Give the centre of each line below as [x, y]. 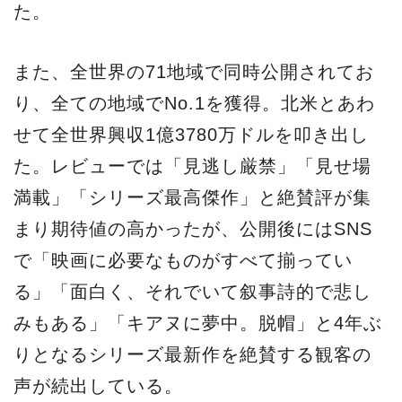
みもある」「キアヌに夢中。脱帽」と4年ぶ [198, 323]
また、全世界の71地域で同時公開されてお [194, 71]
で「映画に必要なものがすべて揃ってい [183, 260]
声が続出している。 [98, 385]
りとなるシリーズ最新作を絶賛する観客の [192, 354]
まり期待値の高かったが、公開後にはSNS [193, 228]
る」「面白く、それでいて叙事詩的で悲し [192, 291]
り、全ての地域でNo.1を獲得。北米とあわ [194, 103]
